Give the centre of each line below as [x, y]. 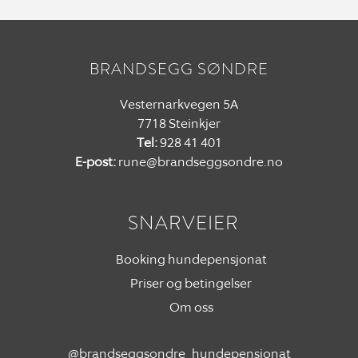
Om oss [191, 307]
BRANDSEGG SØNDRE [179, 69]
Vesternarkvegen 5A [179, 104]
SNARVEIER [183, 223]
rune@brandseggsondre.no [201, 162]
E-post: [95, 162]
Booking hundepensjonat [191, 259]
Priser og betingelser [191, 283]
